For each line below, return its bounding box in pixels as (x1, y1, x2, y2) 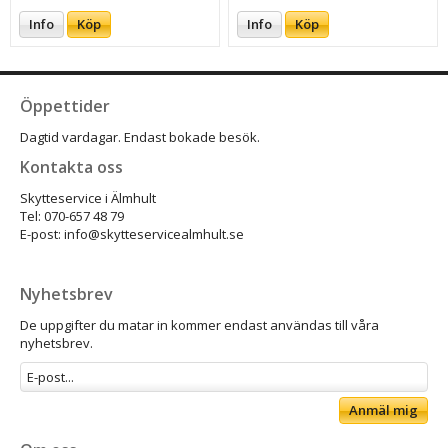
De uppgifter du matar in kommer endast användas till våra (20, 316, 379, 335)
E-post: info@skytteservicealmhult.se (20, 225, 247, 244)
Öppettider (20, 95, 110, 118)
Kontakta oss (20, 156, 123, 179)
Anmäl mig (349, 401, 418, 420)
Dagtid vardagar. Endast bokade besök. (20, 128, 260, 147)
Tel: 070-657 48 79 (20, 207, 127, 226)
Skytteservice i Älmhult (20, 189, 156, 208)
